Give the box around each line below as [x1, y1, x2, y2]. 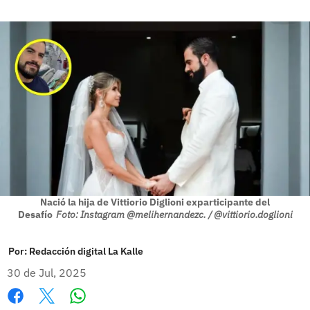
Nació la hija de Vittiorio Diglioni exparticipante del [40, 195, 270, 208]
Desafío [17, 208, 53, 221]
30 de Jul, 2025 [7, 265, 86, 280]
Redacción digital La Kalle [29, 244, 143, 257]
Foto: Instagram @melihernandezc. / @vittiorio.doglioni [55, 208, 293, 221]
